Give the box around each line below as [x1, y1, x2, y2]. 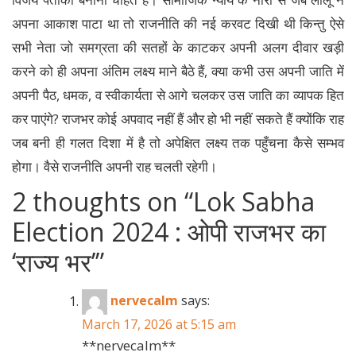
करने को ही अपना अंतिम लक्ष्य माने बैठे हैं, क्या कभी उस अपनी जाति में [12, 62, 344, 81]
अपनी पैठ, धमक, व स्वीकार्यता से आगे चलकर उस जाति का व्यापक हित [12, 86, 344, 105]
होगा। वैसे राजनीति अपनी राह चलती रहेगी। [12, 157, 217, 176]
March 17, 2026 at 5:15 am [82, 315, 236, 334]
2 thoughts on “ [12, 184, 193, 219]
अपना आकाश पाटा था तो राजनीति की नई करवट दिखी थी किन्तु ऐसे [12, 14, 344, 33]
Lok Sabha [193, 184, 315, 219]
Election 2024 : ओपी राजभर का [12, 215, 326, 250]
